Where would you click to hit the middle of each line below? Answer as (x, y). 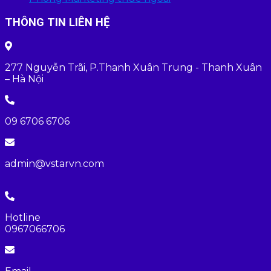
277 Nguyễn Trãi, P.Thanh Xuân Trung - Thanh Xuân (133, 67)
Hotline (23, 217)
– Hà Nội (24, 79)
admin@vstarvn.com (54, 163)
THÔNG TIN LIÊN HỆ (57, 23)
